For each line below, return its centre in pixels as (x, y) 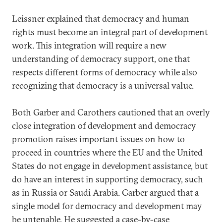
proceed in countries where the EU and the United (107, 152)
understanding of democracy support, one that (101, 58)
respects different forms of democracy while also (105, 72)
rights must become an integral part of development (110, 32)
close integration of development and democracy (104, 125)
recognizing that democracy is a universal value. (103, 85)
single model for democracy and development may (107, 206)
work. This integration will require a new (89, 45)
